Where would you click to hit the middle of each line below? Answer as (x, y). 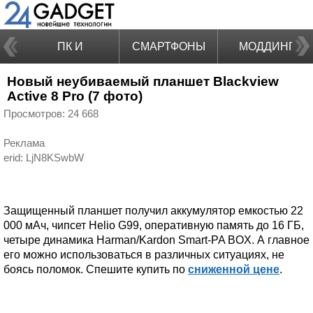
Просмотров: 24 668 (51, 114)
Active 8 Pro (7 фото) (75, 96)
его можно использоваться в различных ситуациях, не (144, 255)
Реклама (24, 143)
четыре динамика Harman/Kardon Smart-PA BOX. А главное (156, 240)
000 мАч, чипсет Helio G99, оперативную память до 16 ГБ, (154, 225)
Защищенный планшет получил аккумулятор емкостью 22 (153, 211)
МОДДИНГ (267, 46)
